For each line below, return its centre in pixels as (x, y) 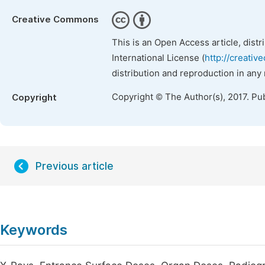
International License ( (158, 58)
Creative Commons (55, 20)
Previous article (75, 166)
